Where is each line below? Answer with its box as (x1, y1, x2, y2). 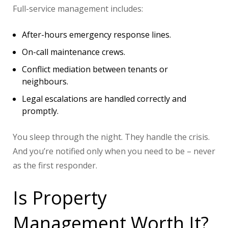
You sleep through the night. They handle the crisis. (13, 131, 210, 143)
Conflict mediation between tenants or (22, 64, 168, 75)
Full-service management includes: (13, 3, 143, 15)
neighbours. (22, 76, 68, 88)
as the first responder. (13, 160, 97, 172)
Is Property (13, 185, 107, 211)
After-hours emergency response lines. (22, 29, 171, 41)
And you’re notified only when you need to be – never (13, 146, 215, 157)
